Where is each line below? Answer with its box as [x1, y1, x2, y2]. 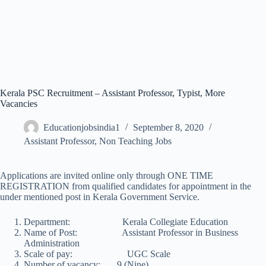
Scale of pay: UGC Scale [24, 249, 170, 259]
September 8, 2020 [133, 122, 204, 133]
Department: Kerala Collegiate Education [24, 217, 228, 227]
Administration [24, 238, 80, 248]
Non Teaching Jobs [99, 136, 172, 146]
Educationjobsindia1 [43, 122, 120, 133]
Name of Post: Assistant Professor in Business [24, 227, 238, 237]
